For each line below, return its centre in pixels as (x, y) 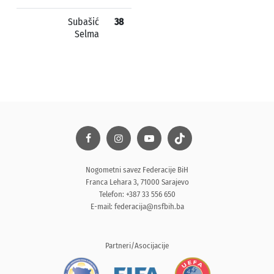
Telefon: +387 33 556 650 (137, 194)
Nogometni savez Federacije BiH (137, 170)
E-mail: (102, 206)
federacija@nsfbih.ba (149, 206)
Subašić (83, 22)
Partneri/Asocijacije (137, 246)
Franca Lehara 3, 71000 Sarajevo (137, 182)
